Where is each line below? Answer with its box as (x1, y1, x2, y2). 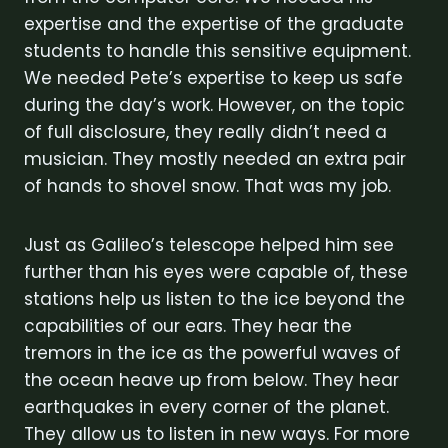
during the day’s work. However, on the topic (24, 92, 405, 117)
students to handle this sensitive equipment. (24, 38, 411, 63)
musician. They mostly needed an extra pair (24, 146, 406, 171)
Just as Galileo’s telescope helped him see (24, 232, 394, 257)
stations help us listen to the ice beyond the (24, 286, 405, 311)
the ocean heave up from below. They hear (24, 367, 399, 392)
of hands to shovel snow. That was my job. (24, 173, 391, 198)
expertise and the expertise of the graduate (24, 11, 404, 36)
